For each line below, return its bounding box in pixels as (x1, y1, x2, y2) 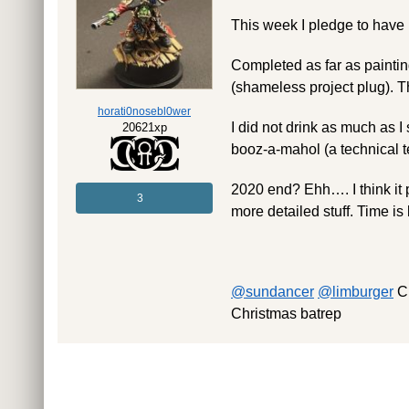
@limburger (318, 284, 393, 300)
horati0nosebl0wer (98, 105, 191, 119)
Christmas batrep (231, 306, 341, 322)
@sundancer (231, 284, 314, 300)
